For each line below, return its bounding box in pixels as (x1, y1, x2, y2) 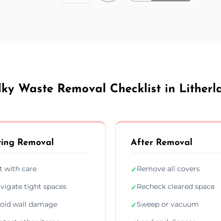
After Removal (131, 138, 192, 147)
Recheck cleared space (137, 182, 215, 191)
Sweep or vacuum (137, 199, 199, 209)
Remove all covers (137, 164, 200, 173)
